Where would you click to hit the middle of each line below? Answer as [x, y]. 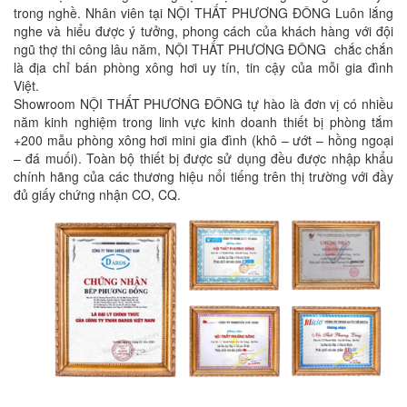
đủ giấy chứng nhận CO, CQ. [99, 194]
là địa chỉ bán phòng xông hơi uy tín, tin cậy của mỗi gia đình [203, 67]
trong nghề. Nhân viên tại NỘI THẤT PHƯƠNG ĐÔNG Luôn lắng [203, 12]
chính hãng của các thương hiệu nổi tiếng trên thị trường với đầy [203, 176]
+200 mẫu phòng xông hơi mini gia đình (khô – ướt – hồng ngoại [203, 139]
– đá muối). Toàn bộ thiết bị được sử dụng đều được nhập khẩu [203, 158]
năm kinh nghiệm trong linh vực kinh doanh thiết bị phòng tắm [203, 121]
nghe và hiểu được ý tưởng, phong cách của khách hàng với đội [203, 30]
